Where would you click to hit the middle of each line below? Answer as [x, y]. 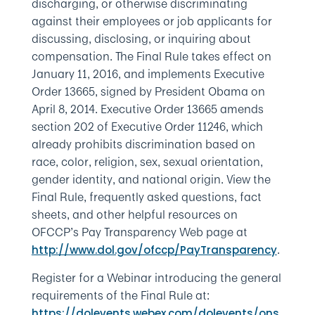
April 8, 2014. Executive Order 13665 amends [147, 109]
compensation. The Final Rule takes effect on [151, 56]
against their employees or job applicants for [152, 21]
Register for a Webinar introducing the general [156, 278]
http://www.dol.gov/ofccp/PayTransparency [154, 250]
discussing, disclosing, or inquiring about [141, 39]
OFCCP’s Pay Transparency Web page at [139, 232]
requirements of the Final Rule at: [120, 295]
